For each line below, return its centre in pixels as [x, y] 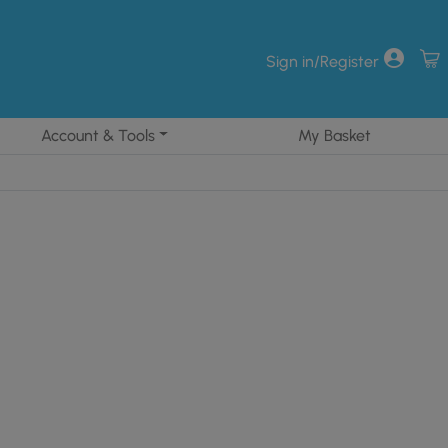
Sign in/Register [322, 61]
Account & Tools [97, 135]
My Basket [335, 135]
